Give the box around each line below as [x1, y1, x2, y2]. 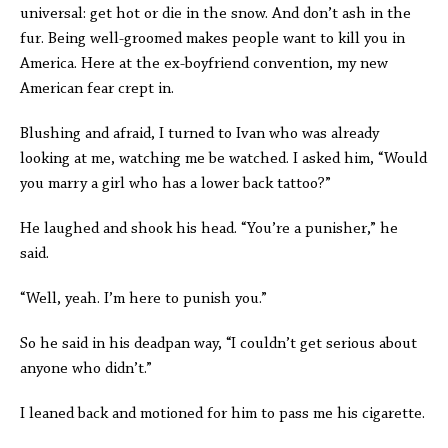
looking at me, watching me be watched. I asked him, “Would [20, 151, 427, 167]
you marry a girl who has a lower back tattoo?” [20, 176, 331, 192]
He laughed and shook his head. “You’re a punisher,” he [20, 221, 398, 237]
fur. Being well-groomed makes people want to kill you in [20, 31, 405, 47]
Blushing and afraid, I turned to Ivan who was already [20, 126, 379, 142]
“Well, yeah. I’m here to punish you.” [20, 291, 267, 307]
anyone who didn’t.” [20, 361, 152, 377]
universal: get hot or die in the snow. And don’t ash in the [20, 6, 411, 22]
